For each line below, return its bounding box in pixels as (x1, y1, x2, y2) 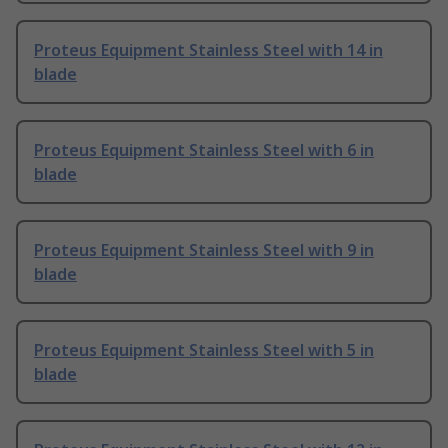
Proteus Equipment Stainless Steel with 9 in (34, 239, 374, 262)
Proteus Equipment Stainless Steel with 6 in (34, 139, 374, 162)
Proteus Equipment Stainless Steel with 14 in (34, 39, 383, 62)
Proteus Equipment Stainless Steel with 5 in (34, 339, 374, 362)
